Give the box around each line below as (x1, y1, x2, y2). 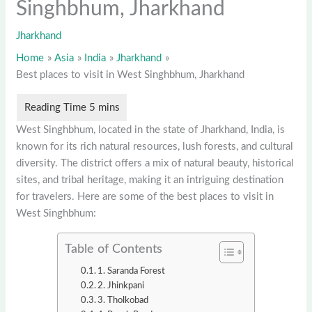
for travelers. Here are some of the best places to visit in (16, 192, 274, 203)
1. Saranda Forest (97, 267, 166, 276)
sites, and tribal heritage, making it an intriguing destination (16, 175, 284, 186)
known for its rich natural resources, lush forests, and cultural (16, 141, 294, 153)
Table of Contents (65, 243, 162, 256)
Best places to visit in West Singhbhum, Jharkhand (16, 70, 245, 81)
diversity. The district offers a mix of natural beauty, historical (16, 158, 295, 169)
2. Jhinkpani (97, 281, 145, 290)
